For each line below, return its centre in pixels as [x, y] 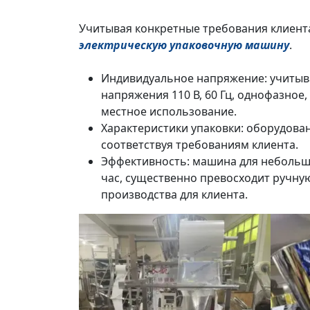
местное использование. [169, 111]
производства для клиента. [174, 194]
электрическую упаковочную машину [184, 45]
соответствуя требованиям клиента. [200, 145]
